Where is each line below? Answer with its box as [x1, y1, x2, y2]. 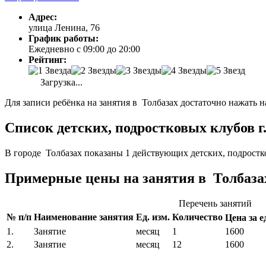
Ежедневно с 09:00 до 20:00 [28, 44, 140, 55]
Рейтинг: [28, 55, 66, 65]
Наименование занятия [34, 211, 134, 222]
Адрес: [28, 12, 57, 23]
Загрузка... [38, 77, 83, 88]
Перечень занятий [178, 198, 252, 208]
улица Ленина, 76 [28, 23, 100, 33]
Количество [172, 211, 223, 222]
